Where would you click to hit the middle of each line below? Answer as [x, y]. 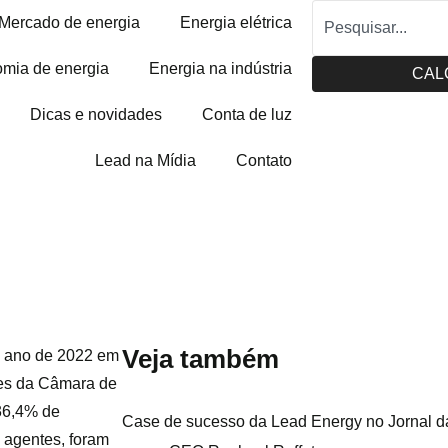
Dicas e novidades [95, 114]
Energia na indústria [220, 68]
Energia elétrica [235, 22]
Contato [263, 160]
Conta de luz [246, 114]
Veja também [200, 359]
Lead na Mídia [145, 160]
